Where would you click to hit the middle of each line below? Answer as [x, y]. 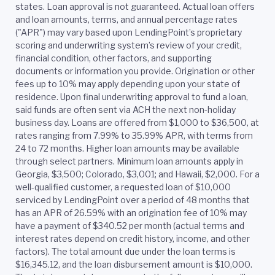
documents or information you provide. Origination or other [135, 71]
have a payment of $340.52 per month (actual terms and [130, 225]
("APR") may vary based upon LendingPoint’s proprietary [129, 32]
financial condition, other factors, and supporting [114, 58]
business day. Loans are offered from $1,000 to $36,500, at [137, 122]
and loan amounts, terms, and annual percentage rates [126, 19]
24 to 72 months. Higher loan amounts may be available [127, 148]
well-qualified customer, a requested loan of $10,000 [123, 187]
